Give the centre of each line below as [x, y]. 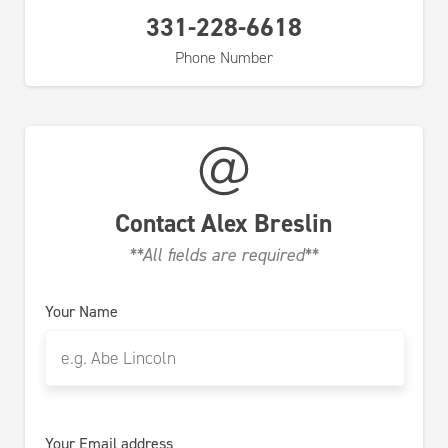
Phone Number [223, 57]
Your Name [81, 311]
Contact [158, 223]
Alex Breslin [267, 223]
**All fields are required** [224, 255]
